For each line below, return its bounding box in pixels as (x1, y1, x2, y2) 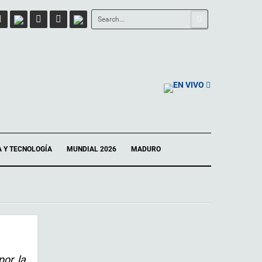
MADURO (131, 145, 161, 154)
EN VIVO (173, 80, 205, 89)
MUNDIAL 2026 (67, 145, 116, 154)
